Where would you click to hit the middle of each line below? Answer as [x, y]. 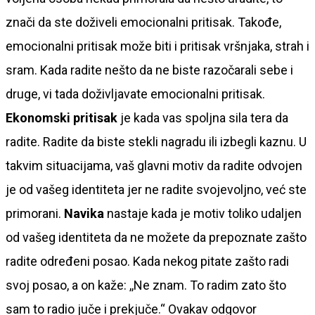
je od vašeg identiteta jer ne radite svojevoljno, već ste [156, 189]
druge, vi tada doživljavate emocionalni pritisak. [135, 94]
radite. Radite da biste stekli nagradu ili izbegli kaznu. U [156, 141]
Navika [84, 213]
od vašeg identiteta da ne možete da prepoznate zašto [156, 237]
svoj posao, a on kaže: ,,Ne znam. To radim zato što [146, 285]
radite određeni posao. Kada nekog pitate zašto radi [147, 261]
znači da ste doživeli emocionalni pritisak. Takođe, [143, 22]
